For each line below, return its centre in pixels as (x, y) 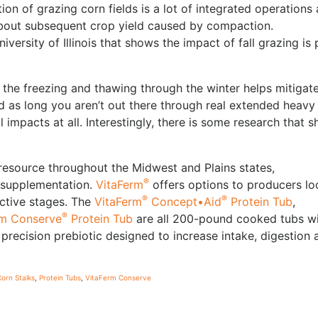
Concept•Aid (185, 201)
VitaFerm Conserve (118, 277)
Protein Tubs (60, 277)
